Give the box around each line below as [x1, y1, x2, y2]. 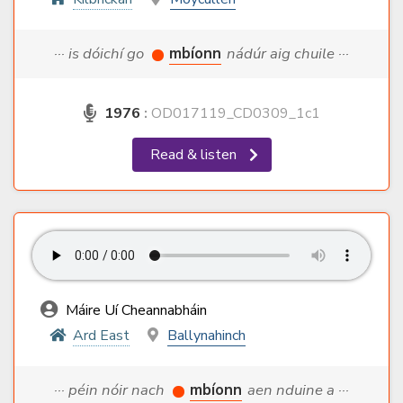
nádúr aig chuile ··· [227, 43, 349, 65]
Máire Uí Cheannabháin [62, 300, 207, 321]
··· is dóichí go [54, 43, 148, 65]
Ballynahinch [166, 326, 246, 346]
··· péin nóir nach [54, 380, 168, 401]
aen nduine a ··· [247, 380, 349, 401]
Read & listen [149, 145, 240, 166]
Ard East [73, 326, 130, 346]
